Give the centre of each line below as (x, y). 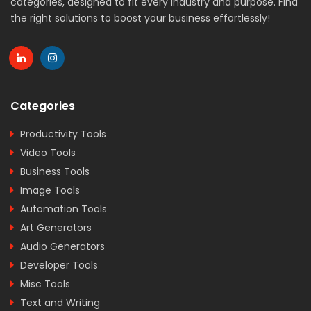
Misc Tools (45, 284)
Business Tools (55, 171)
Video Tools (48, 153)
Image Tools (50, 190)
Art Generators (56, 228)
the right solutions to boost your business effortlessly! (140, 18)
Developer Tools (59, 265)
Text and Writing (60, 303)
